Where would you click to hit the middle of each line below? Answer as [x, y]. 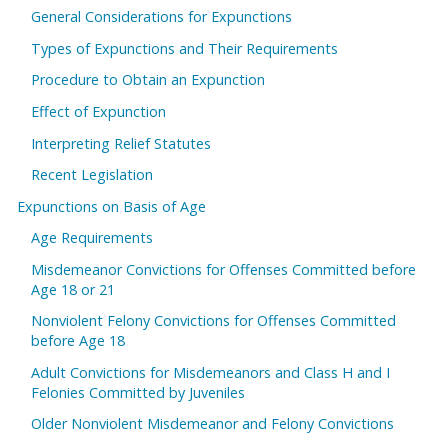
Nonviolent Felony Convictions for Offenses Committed [214, 321]
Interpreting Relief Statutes [121, 143]
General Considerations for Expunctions [162, 17]
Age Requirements [92, 238]
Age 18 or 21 [73, 289]
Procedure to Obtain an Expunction [148, 80]
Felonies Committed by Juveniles [138, 392]
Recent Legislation [92, 175]
